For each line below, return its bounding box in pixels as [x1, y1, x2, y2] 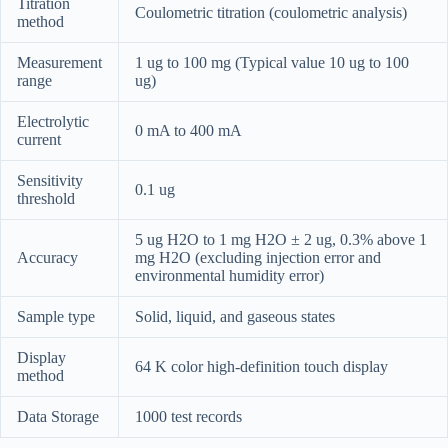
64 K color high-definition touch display [135, 357, 388, 375]
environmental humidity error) [135, 266, 324, 284]
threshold [17, 189, 75, 207]
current [17, 130, 61, 148]
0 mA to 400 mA [135, 121, 242, 139]
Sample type [17, 307, 95, 325]
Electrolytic [17, 112, 89, 130]
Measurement [17, 53, 102, 71]
